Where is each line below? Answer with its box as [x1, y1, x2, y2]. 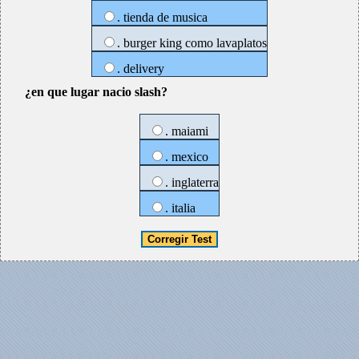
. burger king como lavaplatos [117, 36, 267, 50]
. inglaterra [165, 175, 219, 189]
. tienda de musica [117, 10, 208, 24]
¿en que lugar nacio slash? [25, 85, 167, 99]
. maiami [165, 124, 208, 138]
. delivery [117, 62, 164, 75]
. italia [165, 201, 196, 215]
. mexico [165, 150, 208, 163]
